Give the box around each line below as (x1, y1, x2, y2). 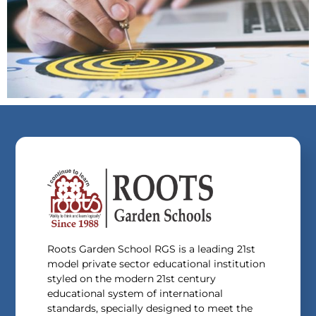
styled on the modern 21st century (47, 272, 217, 286)
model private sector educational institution (47, 257, 266, 271)
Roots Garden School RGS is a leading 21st (47, 243, 256, 256)
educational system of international (47, 287, 224, 300)
